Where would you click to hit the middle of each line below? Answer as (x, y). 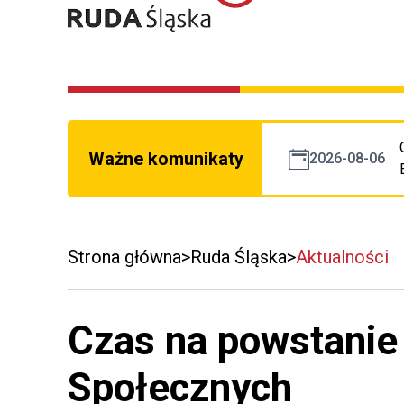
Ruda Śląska (239, 257)
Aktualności (342, 257)
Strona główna (124, 257)
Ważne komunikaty (166, 159)
